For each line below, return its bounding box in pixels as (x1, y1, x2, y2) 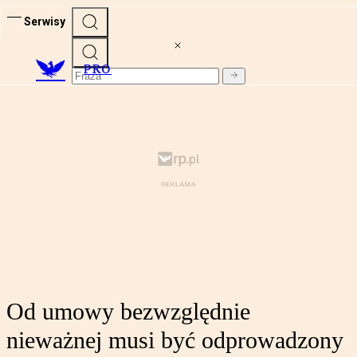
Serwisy (24, 14, 65, 28)
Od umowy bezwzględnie (6, 298, 250, 325)
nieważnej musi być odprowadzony (6, 327, 343, 354)
